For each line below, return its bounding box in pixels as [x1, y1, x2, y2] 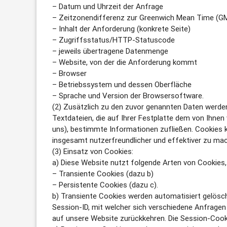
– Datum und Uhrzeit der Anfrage [52, 2, 164, 12]
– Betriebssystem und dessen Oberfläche [52, 80, 192, 90]
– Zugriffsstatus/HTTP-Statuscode [52, 35, 175, 45]
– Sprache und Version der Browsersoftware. [52, 91, 204, 101]
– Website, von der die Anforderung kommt [52, 57, 198, 67]
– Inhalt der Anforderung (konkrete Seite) [52, 24, 191, 34]
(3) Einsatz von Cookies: [52, 146, 134, 157]
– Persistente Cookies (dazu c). [52, 180, 159, 190]
